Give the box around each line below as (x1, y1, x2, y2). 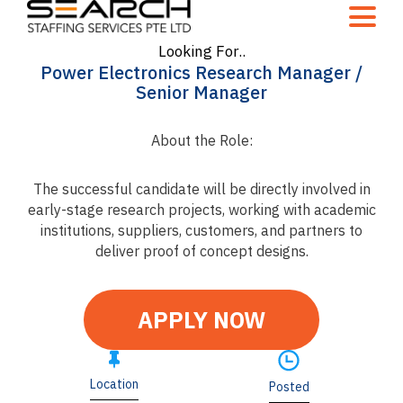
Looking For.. (157, 41, 246, 62)
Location (90, 376, 139, 393)
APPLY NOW (138, 305, 265, 336)
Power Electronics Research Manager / (40, 60, 363, 85)
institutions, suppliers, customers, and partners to (40, 221, 363, 240)
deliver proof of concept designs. (94, 242, 309, 261)
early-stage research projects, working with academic (27, 201, 376, 219)
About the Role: (150, 131, 253, 150)
